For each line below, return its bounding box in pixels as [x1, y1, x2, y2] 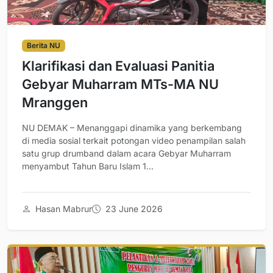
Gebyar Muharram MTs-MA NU [22, 76, 219, 93]
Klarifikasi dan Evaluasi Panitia [22, 58, 214, 74]
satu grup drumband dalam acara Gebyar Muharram [22, 148, 231, 159]
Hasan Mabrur [33, 204, 92, 214]
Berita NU [26, 41, 60, 51]
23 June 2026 [103, 204, 163, 214]
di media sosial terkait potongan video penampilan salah [22, 135, 246, 146]
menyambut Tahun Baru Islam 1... [22, 161, 154, 172]
